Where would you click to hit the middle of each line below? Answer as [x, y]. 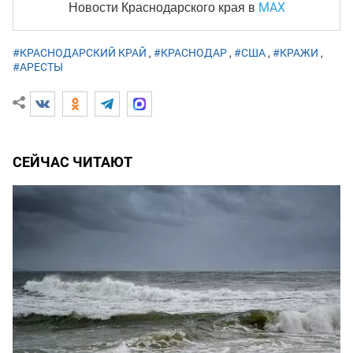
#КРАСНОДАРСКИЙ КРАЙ [80, 53]
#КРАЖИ [295, 53]
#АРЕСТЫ [38, 67]
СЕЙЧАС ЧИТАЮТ [72, 162]
